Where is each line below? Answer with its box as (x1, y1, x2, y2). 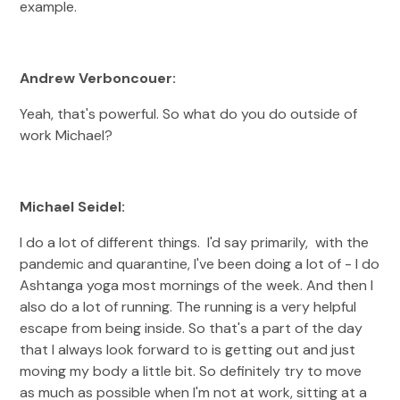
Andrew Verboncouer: (20, 69, 180, 87)
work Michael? (20, 126, 117, 145)
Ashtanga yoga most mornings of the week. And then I (20, 276, 374, 295)
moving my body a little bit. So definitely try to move (20, 362, 362, 380)
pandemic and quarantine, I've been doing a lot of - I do (20, 254, 380, 273)
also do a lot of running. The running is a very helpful (20, 297, 357, 316)
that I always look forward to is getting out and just (20, 340, 356, 359)
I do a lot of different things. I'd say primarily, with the (20, 233, 370, 252)
